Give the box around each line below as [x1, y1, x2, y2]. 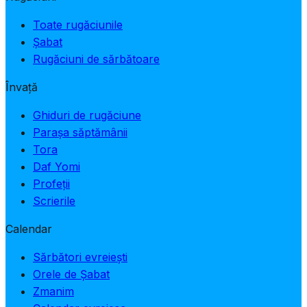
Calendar [5, 221, 52, 236]
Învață [5, 79, 38, 94]
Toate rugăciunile [33, 17, 123, 32]
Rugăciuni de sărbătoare [33, 51, 160, 66]
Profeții [33, 176, 70, 191]
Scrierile [33, 193, 75, 208]
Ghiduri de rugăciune [33, 108, 141, 122]
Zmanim [33, 284, 74, 298]
